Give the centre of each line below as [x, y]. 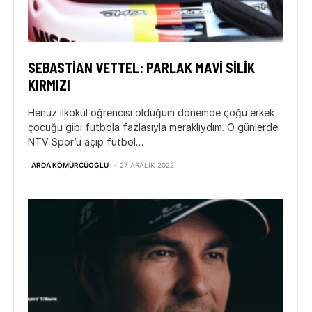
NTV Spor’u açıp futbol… [86, 142]
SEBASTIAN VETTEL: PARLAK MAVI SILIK [141, 68]
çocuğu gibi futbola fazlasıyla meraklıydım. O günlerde [153, 127]
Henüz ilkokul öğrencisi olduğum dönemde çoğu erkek [151, 112]
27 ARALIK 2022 [147, 165]
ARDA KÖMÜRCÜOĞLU [70, 165]
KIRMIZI [49, 85]
